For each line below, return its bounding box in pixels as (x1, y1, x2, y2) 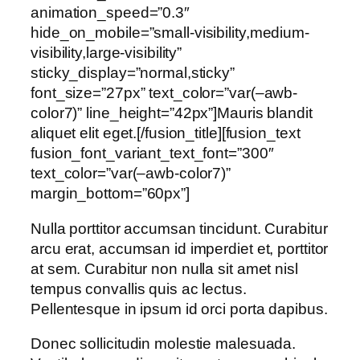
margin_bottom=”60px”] (31, 185, 190, 202)
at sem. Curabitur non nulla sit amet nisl (31, 260, 298, 277)
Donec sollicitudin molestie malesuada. (31, 335, 297, 353)
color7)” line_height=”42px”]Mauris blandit (31, 104, 313, 122)
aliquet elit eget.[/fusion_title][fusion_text (31, 125, 301, 142)
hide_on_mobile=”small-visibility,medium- (31, 24, 309, 42)
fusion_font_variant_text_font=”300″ (31, 145, 274, 162)
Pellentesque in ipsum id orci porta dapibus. (31, 300, 328, 317)
